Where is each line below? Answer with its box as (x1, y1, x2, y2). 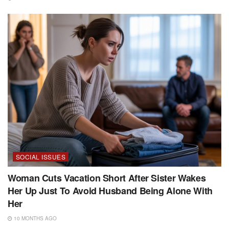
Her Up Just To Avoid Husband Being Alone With (8, 184, 213, 198)
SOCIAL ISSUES (16, 152, 66, 162)
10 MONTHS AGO (12, 215, 57, 222)
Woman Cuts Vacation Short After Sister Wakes (8, 171, 206, 185)
